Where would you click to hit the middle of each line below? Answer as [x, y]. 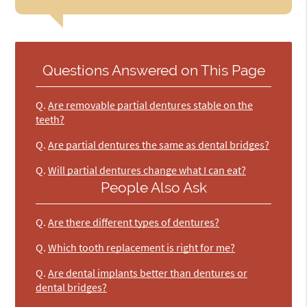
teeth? [50, 119]
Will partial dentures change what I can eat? [147, 170]
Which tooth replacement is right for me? [142, 248]
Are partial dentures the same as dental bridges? [159, 144]
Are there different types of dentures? [134, 222]
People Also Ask [153, 188]
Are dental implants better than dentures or [148, 273]
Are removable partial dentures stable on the [151, 105]
